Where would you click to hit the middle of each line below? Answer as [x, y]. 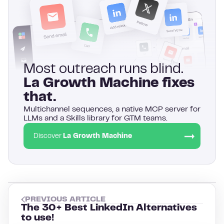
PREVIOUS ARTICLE [65, 199]
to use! [37, 218]
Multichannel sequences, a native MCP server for [112, 109]
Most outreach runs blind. [103, 69]
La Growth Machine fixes [109, 83]
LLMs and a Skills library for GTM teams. [95, 118]
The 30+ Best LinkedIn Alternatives [109, 208]
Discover [48, 136]
